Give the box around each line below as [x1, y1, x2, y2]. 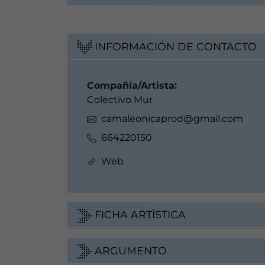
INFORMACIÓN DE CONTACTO [92, 40, 257, 53]
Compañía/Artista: [87, 80, 177, 92]
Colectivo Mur [87, 94, 153, 106]
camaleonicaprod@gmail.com [101, 113, 243, 125]
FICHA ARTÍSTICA [92, 208, 186, 221]
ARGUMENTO [92, 244, 167, 257]
